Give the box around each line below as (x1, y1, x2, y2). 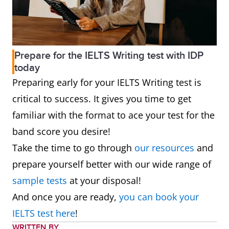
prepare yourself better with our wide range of (12, 157, 211, 170)
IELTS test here (12, 207, 75, 219)
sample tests (12, 174, 67, 187)
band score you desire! (12, 125, 110, 138)
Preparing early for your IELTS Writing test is (12, 76, 201, 88)
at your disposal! (67, 174, 144, 187)
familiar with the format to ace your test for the (12, 108, 215, 121)
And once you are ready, (12, 190, 119, 203)
